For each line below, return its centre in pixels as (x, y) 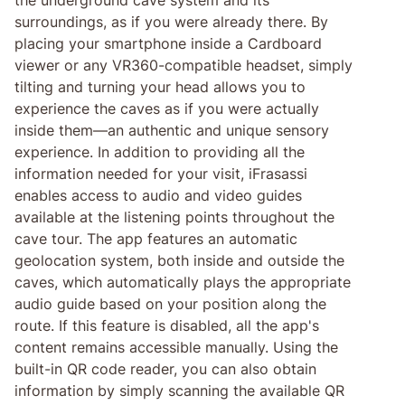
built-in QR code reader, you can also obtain (165, 368)
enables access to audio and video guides (158, 195)
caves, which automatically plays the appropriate (183, 282)
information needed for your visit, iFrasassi (161, 173)
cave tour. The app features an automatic (156, 238)
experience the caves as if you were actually (167, 108)
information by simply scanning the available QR (179, 390)
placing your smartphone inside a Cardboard (168, 43)
